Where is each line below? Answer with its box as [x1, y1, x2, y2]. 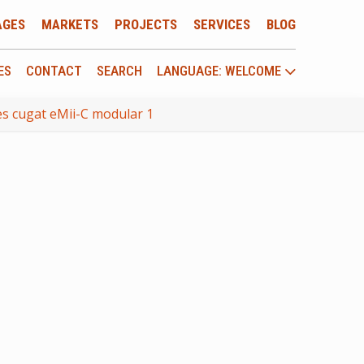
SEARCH [97, 63, 142, 79]
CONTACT [26, 63, 82, 79]
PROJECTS [115, 16, 177, 32]
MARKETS [41, 16, 98, 32]
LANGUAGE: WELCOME [157, 63, 284, 79]
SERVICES [193, 16, 250, 32]
